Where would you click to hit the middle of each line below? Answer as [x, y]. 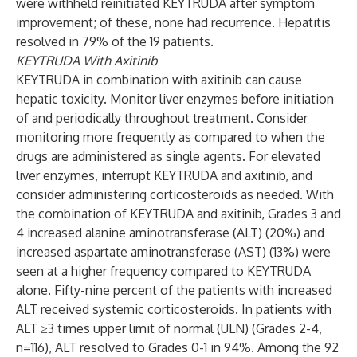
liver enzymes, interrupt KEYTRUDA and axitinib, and [164, 175]
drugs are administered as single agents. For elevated [168, 156]
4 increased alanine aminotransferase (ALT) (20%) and [170, 233]
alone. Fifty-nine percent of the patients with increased [174, 290]
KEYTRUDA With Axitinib [86, 61]
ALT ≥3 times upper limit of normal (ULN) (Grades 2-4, [169, 328]
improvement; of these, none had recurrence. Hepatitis [173, 22]
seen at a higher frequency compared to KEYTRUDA [163, 271]
